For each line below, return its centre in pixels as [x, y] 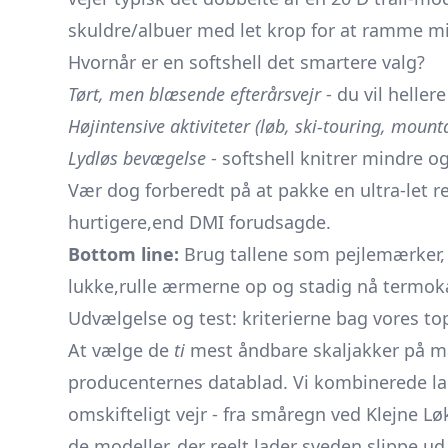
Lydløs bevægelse [137, 158]
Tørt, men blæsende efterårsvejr [194, 94]
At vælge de [121, 350]
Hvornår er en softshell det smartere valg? [246, 62]
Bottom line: [123, 254]
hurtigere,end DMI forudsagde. [199, 222]
